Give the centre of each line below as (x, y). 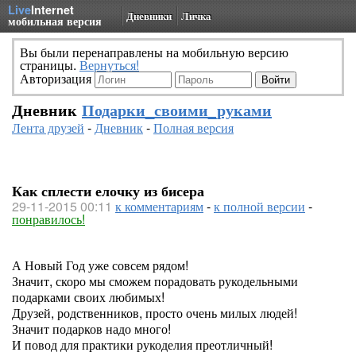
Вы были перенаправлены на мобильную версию (154, 52)
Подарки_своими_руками (177, 109)
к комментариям (159, 206)
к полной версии (259, 206)
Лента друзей (48, 128)
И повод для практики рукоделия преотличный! (142, 344)
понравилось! (48, 219)
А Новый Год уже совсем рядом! (100, 265)
